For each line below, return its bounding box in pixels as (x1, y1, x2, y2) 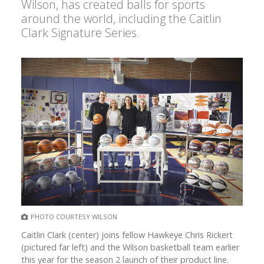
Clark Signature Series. (21, 25, 140, 41)
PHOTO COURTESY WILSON (31, 212, 117, 222)
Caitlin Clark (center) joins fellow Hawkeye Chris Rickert (21, 229, 233, 241)
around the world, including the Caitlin (21, 11, 222, 27)
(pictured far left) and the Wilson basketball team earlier (21, 242, 239, 253)
